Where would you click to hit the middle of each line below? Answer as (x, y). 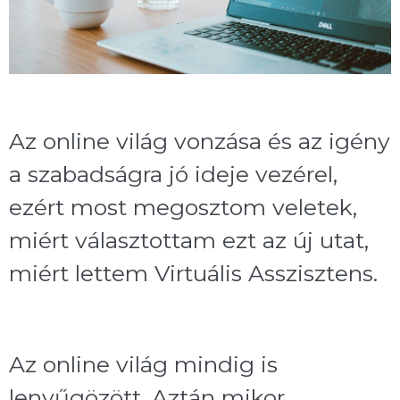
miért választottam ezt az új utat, (189, 241)
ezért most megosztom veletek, (183, 208)
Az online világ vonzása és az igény (200, 142)
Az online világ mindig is (143, 364)
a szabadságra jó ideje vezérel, (173, 175)
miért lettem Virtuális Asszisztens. (193, 274)
